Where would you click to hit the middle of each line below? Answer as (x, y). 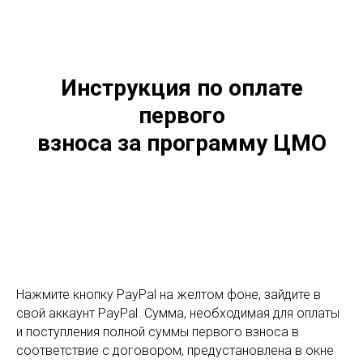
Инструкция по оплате (181, 88)
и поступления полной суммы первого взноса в (158, 332)
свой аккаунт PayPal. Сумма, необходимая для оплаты (178, 313)
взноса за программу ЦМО (181, 143)
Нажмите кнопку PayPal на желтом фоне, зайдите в (169, 295)
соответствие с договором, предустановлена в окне (175, 350)
